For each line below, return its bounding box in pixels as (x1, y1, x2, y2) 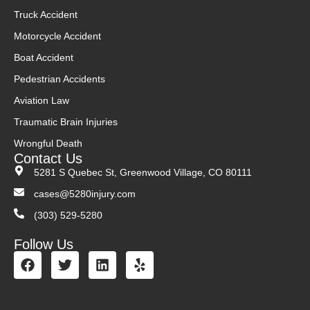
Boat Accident (14, 52, 73, 64)
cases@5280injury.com (33, 188, 136, 200)
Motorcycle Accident (14, 30, 101, 42)
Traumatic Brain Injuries (14, 116, 118, 128)
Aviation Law (14, 95, 69, 107)
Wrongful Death (14, 138, 82, 149)
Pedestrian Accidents (14, 73, 105, 85)
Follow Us (14, 237, 73, 253)
